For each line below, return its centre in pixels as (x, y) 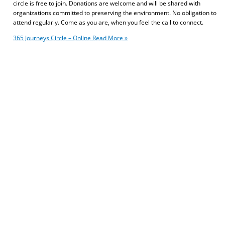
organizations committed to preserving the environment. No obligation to (115, 12)
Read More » (109, 37)
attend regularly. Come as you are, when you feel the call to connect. (108, 22)
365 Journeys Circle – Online (52, 37)
